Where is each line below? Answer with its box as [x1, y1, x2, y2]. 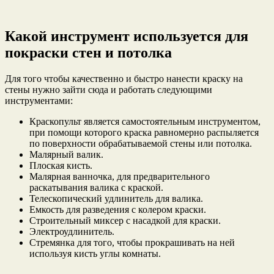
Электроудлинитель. [29, 226, 114, 237]
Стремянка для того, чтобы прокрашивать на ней [29, 237, 235, 248]
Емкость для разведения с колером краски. [29, 204, 206, 215]
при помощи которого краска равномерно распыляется [29, 127, 259, 138]
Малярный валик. [29, 149, 103, 160]
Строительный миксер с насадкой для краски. [29, 215, 221, 226]
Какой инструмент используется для [5, 28, 248, 45]
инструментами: [5, 95, 73, 106]
